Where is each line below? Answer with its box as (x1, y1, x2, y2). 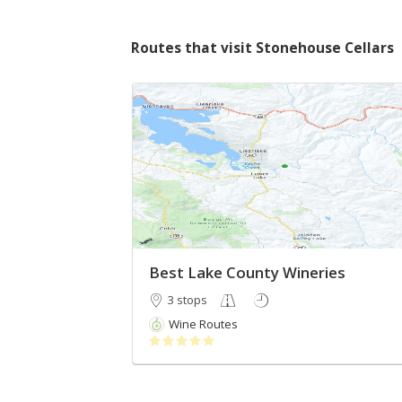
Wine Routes (168, 316, 238, 333)
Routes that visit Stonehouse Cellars (131, 38, 394, 57)
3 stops (166, 292, 207, 309)
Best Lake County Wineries (148, 262, 345, 284)
